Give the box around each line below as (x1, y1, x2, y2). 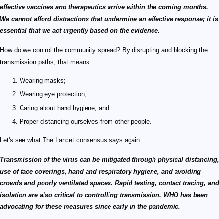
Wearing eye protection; (20, 90, 87, 98)
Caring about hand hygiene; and (20, 104, 109, 111)
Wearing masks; (20, 76, 66, 84)
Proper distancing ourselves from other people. (20, 117, 152, 125)
